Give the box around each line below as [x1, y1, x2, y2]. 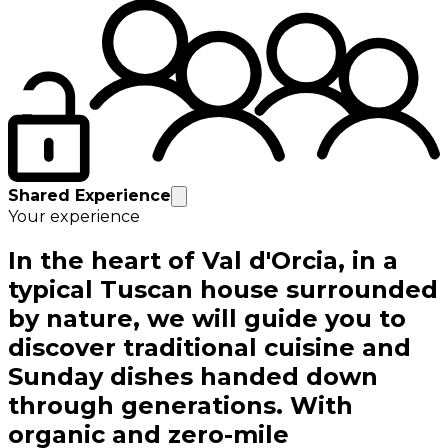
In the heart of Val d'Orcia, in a [8, 246, 398, 276]
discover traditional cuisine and [8, 333, 411, 363]
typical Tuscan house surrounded [8, 275, 438, 305]
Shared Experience [8, 186, 171, 206]
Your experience [8, 207, 140, 227]
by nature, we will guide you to [8, 304, 406, 334]
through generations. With [8, 391, 353, 421]
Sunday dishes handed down [8, 362, 378, 392]
